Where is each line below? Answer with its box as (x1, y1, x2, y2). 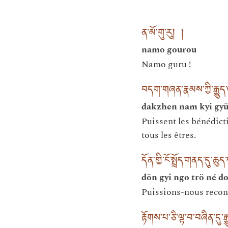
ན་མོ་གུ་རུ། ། (141, 22, 184, 46)
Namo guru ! (141, 57, 191, 71)
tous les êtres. (141, 128, 196, 142)
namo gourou (141, 42, 196, 56)
